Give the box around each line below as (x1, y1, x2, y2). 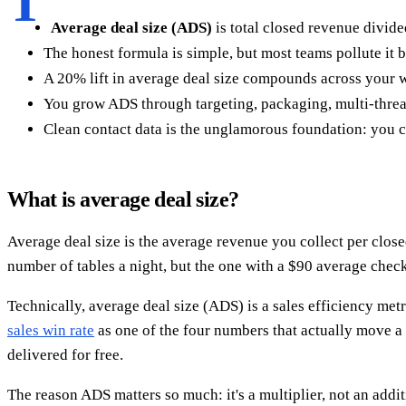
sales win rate (7, 321, 94, 339)
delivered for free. (7, 345, 123, 363)
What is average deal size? (7, 187, 239, 211)
